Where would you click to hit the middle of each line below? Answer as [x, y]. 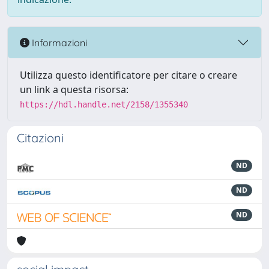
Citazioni [40, 138]
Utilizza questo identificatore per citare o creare [128, 75]
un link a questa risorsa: [74, 89]
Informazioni [58, 42]
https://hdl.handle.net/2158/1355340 [104, 104]
